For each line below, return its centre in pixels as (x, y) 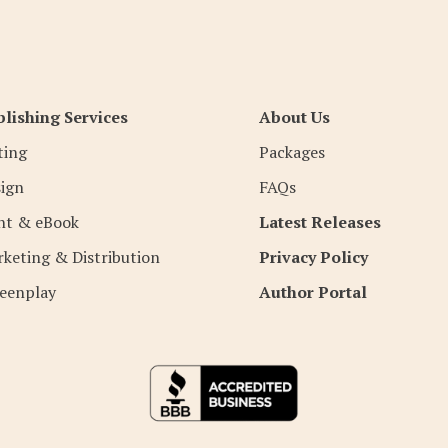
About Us (294, 117)
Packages (291, 152)
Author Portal (312, 292)
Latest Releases (319, 222)
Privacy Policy (313, 257)
